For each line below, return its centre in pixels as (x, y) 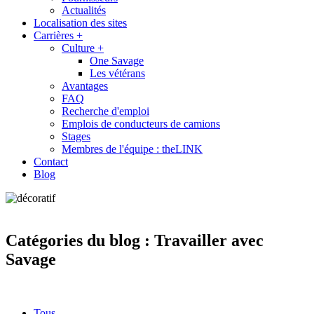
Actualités (84, 10)
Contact (51, 162)
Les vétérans (117, 73)
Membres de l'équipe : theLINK (132, 149)
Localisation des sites (80, 23)
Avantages (85, 86)
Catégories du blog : (80, 240)
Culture (80, 48)
